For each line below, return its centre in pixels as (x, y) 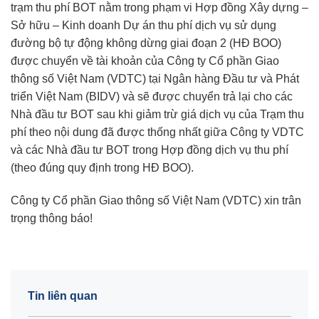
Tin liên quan (63, 296)
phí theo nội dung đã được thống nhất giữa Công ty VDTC (157, 132)
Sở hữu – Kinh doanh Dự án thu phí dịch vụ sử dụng (143, 26)
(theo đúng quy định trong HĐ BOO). (102, 168)
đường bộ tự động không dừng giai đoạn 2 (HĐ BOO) (146, 43)
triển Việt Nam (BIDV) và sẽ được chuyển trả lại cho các (152, 97)
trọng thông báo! (52, 219)
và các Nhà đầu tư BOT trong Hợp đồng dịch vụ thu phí (150, 150)
